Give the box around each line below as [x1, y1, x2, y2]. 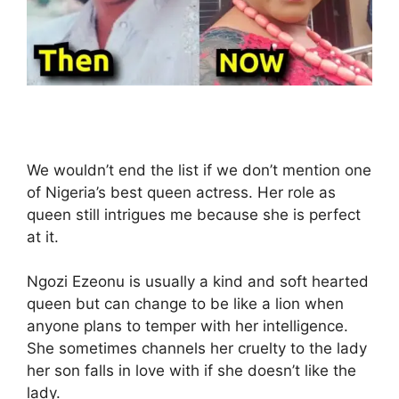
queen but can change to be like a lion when [27, 295, 344, 313]
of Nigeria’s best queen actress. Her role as [27, 183, 336, 201]
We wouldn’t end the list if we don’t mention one [27, 160, 371, 179]
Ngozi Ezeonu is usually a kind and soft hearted [27, 273, 369, 291]
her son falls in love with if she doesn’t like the [27, 362, 356, 380]
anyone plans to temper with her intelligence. [27, 317, 348, 336]
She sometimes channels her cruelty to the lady [27, 339, 367, 358]
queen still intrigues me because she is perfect [27, 205, 361, 224]
